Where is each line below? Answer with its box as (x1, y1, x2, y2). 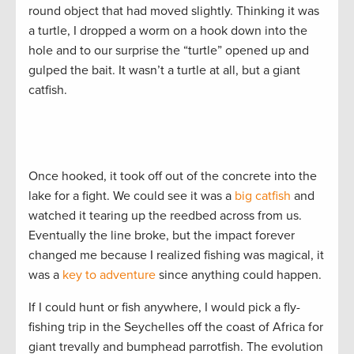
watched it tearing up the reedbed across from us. (28, 207, 302, 224)
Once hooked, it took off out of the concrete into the (28, 168, 317, 184)
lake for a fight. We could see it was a (28, 187, 235, 204)
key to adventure (62, 266, 156, 283)
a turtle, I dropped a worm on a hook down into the (28, 22, 307, 39)
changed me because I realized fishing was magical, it (28, 247, 324, 263)
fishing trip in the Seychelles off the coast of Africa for (28, 318, 323, 335)
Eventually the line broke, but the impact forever (28, 227, 295, 243)
